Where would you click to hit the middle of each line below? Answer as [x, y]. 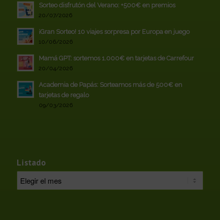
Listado [31, 162]
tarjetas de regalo [64, 95]
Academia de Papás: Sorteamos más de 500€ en [110, 84]
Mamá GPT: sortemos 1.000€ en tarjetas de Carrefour [116, 58]
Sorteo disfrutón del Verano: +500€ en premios [107, 5]
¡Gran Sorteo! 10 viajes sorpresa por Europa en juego [114, 31]
